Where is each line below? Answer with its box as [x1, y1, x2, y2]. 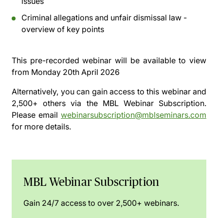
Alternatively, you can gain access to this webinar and [12, 87, 206, 96]
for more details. [12, 122, 71, 131]
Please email [12, 110, 61, 120]
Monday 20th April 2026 [31, 67, 120, 77]
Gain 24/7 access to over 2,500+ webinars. [23, 198, 179, 208]
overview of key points [21, 24, 104, 34]
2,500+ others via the [12, 98, 103, 108]
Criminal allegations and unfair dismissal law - [21, 13, 187, 22]
